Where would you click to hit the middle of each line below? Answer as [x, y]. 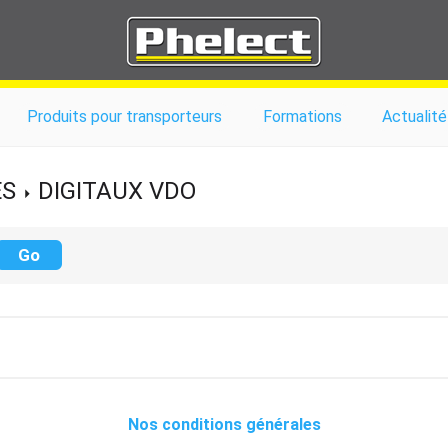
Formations [302, 116]
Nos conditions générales [224, 424]
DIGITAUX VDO [117, 191]
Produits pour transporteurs [125, 116]
